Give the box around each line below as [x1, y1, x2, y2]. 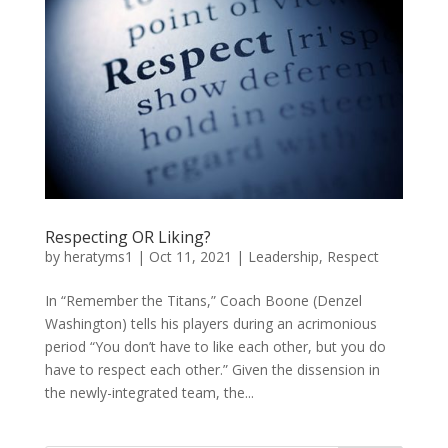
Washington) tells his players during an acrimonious [44, 314, 377, 334]
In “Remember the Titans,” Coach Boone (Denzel [44, 291, 362, 311]
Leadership [247, 247, 319, 267]
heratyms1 [63, 247, 133, 267]
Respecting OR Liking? [44, 226, 211, 249]
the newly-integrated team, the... [44, 383, 254, 403]
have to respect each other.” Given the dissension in [44, 360, 380, 380]
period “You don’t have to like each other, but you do [44, 337, 386, 357]
